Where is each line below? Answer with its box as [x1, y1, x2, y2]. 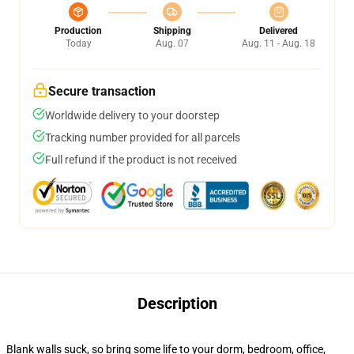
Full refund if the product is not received [45, 153, 237, 166]
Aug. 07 [155, 38, 189, 49]
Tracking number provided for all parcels [45, 131, 240, 144]
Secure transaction [48, 84, 156, 99]
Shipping [153, 25, 191, 36]
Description [137, 294, 217, 313]
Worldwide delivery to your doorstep [45, 109, 220, 122]
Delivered [259, 25, 298, 36]
